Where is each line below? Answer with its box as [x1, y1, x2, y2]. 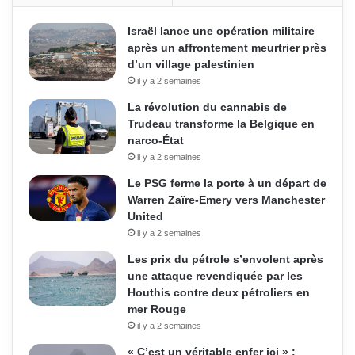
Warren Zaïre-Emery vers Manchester [128, 193, 325, 206]
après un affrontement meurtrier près [128, 40, 326, 54]
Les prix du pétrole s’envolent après [128, 252, 323, 265]
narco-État [128, 133, 184, 147]
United [128, 209, 163, 223]
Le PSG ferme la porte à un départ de [128, 176, 326, 189]
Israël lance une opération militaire [128, 24, 315, 37]
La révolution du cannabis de [128, 100, 287, 113]
